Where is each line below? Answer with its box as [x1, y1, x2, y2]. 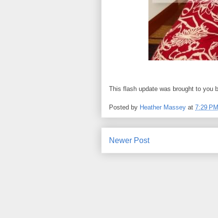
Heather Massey [140, 104, 186, 111]
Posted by [109, 104, 140, 111]
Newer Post [109, 136, 149, 145]
